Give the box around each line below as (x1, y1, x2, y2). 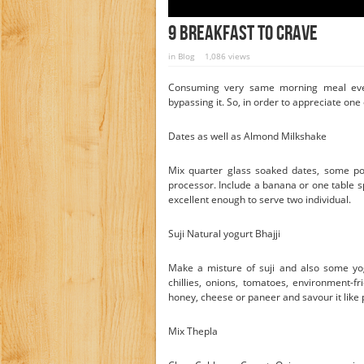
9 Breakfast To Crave (168, 21, 318, 46)
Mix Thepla (168, 324, 218, 338)
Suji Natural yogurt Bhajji (168, 227, 280, 240)
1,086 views (205, 50, 250, 62)
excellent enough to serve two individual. (168, 193, 351, 206)
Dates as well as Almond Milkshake (168, 129, 327, 143)
